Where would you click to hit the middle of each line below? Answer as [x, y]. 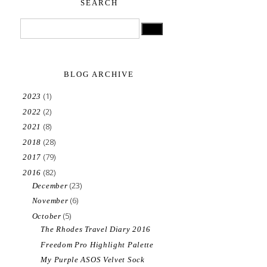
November [51, 201]
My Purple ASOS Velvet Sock [93, 260]
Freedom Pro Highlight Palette [97, 244]
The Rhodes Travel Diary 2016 [96, 229]
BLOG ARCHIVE [99, 74]
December [51, 185]
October [48, 216]
